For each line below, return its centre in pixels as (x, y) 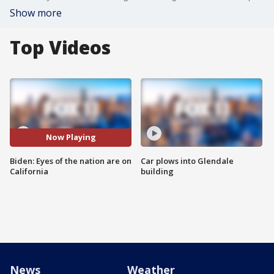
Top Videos (60, 47)
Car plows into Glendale (187, 161)
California (29, 171)
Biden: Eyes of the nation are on (71, 161)
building (157, 171)
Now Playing (71, 137)
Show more (36, 13)
